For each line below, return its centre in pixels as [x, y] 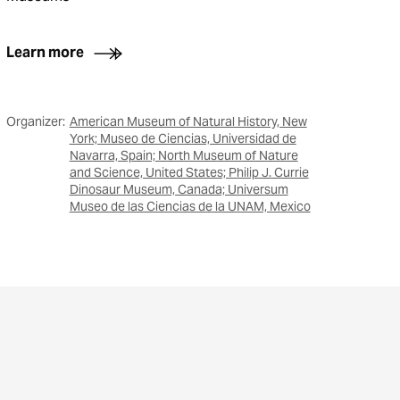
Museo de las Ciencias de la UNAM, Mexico [190, 206]
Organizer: [35, 121]
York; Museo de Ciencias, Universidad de [183, 138]
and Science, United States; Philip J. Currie [189, 172]
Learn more [45, 52]
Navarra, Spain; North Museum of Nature [183, 155]
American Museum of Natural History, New [188, 121]
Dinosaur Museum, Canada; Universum [179, 189]
